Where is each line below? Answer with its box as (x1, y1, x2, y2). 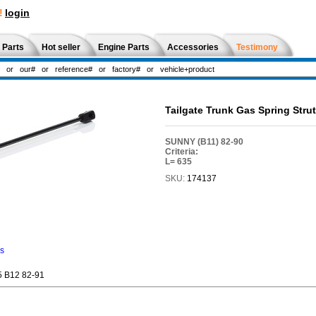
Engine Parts (98, 42, 150, 52)
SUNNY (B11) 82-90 (164, 136, 243, 147)
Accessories (167, 42, 219, 52)
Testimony (236, 42, 278, 52)
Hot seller (42, 42, 80, 52)
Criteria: (164, 146, 198, 157)
